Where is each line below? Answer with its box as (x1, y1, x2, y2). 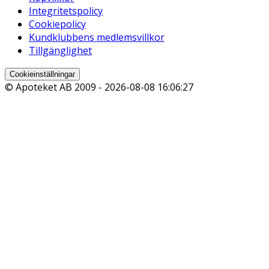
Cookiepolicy (29, 17, 86, 31)
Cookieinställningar (10, 69, 75, 79)
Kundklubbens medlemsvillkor (29, 30, 165, 44)
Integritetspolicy (29, 4, 103, 17)
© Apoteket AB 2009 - (5, 80, 104, 94)
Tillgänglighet (29, 43, 92, 57)
